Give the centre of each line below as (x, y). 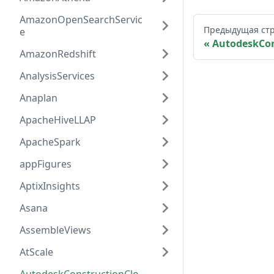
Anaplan (39, 98)
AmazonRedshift (58, 54)
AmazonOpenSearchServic (81, 20)
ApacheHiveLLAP (58, 120)
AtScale (36, 252)
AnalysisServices (57, 76)
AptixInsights (50, 186)
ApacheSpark (50, 142)
